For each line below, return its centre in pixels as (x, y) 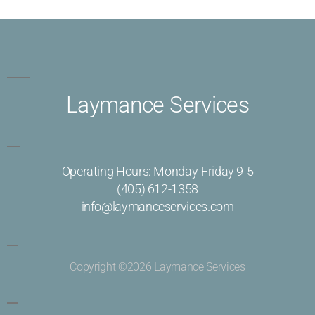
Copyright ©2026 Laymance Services (157, 267)
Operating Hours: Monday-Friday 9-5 (157, 172)
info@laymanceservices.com (157, 207)
